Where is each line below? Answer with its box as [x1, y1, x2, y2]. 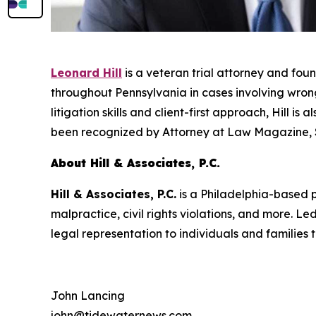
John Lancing [51, 288, 125, 303]
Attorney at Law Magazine [162, 124, 309, 139]
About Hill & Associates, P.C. [51, 155, 220, 170]
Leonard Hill [51, 65, 122, 80]
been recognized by [51, 124, 162, 139]
